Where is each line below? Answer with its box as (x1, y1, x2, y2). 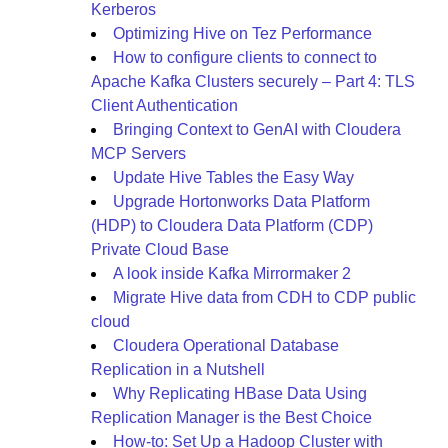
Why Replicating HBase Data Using (113, 385, 367, 402)
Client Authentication (91, 97, 238, 114)
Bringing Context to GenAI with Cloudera (113, 121, 401, 138)
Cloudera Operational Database (113, 337, 339, 354)
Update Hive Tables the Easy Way (113, 169, 354, 186)
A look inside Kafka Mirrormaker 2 (113, 265, 351, 282)
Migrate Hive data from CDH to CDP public (113, 289, 416, 306)
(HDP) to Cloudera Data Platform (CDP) (91, 217, 373, 234)
